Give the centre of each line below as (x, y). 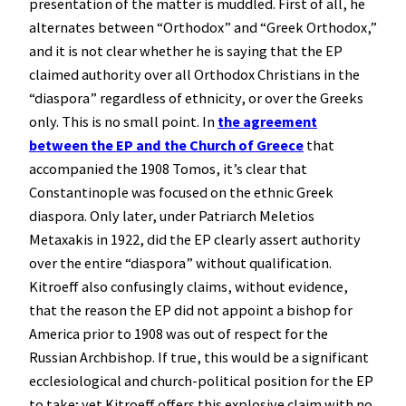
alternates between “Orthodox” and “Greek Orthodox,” (203, 28)
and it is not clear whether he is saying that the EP (186, 51)
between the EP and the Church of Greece (166, 145)
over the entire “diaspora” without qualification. (180, 263)
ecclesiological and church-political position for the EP (201, 381)
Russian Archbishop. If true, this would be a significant (199, 358)
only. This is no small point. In (123, 122)
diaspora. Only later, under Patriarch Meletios (172, 216)
